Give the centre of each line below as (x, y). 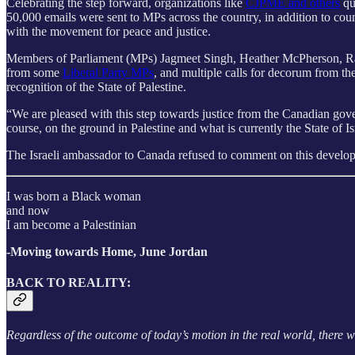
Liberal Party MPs (108, 72)
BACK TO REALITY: (69, 282)
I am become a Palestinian (71, 224)
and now (28, 210)
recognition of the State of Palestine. (96, 86)
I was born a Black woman (74, 196)
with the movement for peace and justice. (110, 31)
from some (34, 72)
